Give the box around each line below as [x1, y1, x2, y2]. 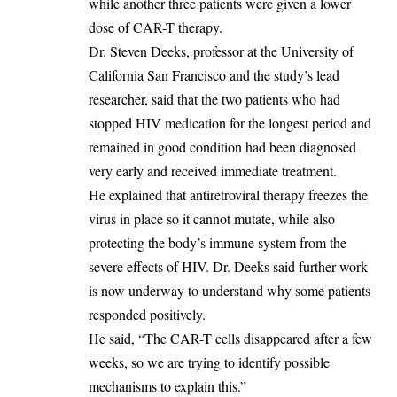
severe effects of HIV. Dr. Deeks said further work [89, 256, 368, 276]
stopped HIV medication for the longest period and [89, 113, 371, 132]
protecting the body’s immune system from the [89, 232, 346, 252]
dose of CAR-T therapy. [89, 17, 222, 36]
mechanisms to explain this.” [89, 376, 246, 395]
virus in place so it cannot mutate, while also [89, 208, 335, 228]
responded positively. [89, 304, 206, 323]
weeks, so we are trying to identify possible [89, 352, 330, 371]
